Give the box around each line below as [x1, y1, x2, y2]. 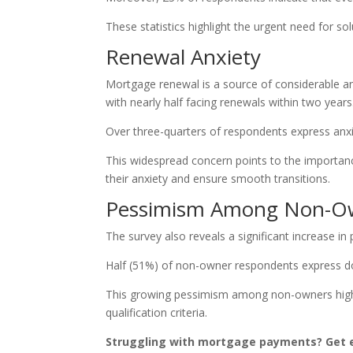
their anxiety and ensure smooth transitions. [106, 171, 331, 187]
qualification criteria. [106, 305, 208, 321]
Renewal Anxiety [106, 43, 262, 72]
